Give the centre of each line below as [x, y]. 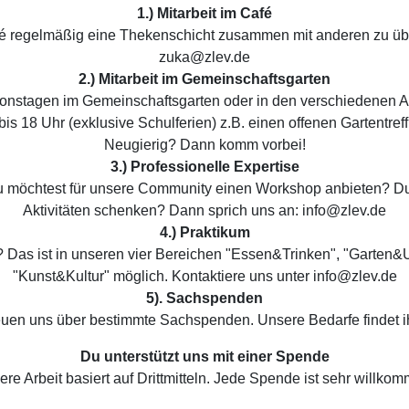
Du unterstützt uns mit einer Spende [204, 356]
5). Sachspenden [204, 298]
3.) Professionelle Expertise [204, 166]
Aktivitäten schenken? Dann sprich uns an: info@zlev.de [204, 210]
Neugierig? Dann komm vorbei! [204, 144]
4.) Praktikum [204, 232]
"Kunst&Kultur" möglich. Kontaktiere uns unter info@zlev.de [204, 276]
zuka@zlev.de [204, 57]
